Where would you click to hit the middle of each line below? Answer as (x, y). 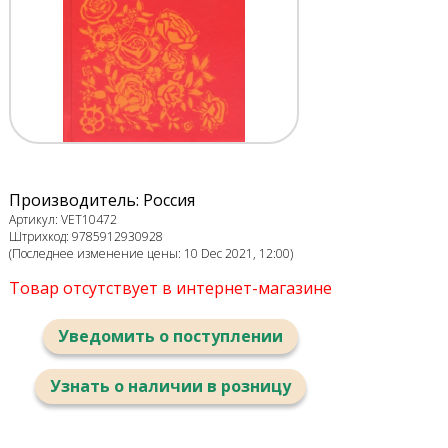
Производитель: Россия (101, 200)
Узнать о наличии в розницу (170, 386)
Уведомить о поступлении (170, 336)
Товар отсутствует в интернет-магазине (170, 288)
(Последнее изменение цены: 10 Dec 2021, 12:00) (150, 254)
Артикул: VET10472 (62, 220)
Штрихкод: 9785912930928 (85, 237)
